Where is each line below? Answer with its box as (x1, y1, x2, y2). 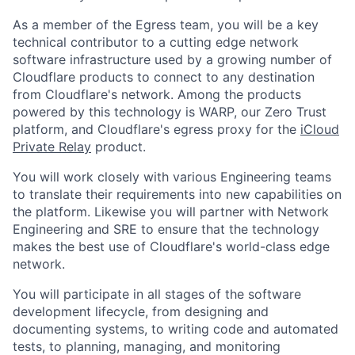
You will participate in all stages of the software (13, 286, 301, 302)
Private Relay (13, 139, 91, 155)
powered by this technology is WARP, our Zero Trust (13, 104, 326, 120)
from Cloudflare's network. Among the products (13, 86, 301, 102)
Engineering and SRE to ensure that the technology (13, 221, 319, 237)
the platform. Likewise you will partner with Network (13, 204, 329, 219)
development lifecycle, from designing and (13, 303, 269, 319)
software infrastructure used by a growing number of (13, 52, 332, 67)
